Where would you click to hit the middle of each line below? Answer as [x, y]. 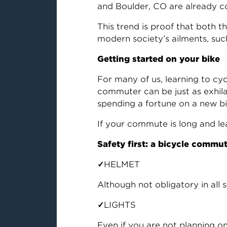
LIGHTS [120, 205]
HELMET [122, 164]
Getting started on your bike [158, 59]
